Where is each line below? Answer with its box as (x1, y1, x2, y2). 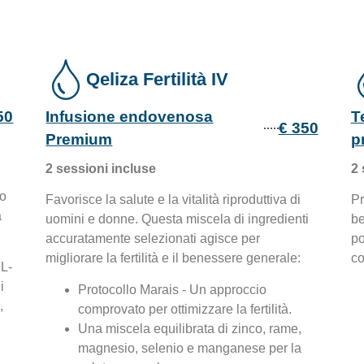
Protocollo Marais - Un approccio (78, 282, 267, 297)
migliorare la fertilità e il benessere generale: (45, 251, 301, 266)
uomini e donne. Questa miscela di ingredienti (45, 212, 310, 227)
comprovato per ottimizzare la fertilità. (78, 301, 292, 316)
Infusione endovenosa (45, 107, 214, 125)
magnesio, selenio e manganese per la (78, 340, 302, 355)
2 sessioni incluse (45, 161, 157, 175)
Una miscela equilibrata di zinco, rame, (78, 321, 302, 336)
